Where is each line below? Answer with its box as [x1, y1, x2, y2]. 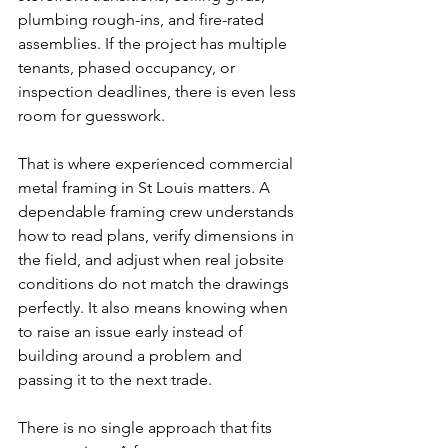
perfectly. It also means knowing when [18, 298, 292, 317]
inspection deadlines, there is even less [18, 82, 300, 101]
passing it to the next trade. [18, 370, 212, 389]
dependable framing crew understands [18, 202, 298, 221]
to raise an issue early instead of [18, 322, 247, 341]
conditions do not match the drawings [18, 274, 293, 293]
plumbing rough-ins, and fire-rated [18, 10, 268, 29]
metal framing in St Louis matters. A [18, 178, 274, 197]
